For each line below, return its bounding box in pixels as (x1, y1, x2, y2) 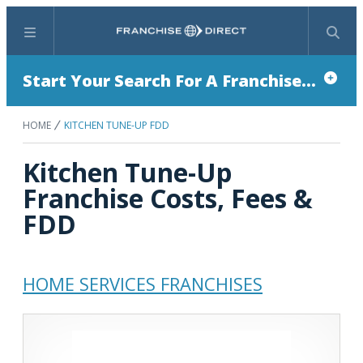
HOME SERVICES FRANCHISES (23, 271, 263, 296)
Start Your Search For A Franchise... (23, 70, 316, 92)
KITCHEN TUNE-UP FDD (64, 118, 169, 132)
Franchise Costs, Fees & (23, 181, 313, 216)
